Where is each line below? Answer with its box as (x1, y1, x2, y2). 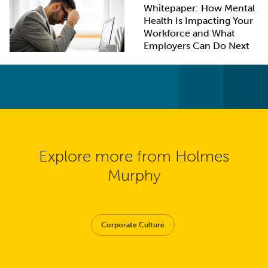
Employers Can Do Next (143, 39, 249, 51)
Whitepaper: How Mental (143, 2, 255, 14)
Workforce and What (143, 27, 235, 39)
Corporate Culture (100, 221, 165, 230)
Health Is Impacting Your (143, 14, 253, 26)
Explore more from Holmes (39, 147, 229, 166)
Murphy (107, 166, 161, 185)
